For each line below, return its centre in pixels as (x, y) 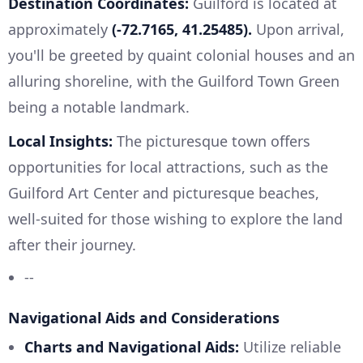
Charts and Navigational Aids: (132, 347)
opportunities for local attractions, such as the (168, 167)
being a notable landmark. (99, 107)
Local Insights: (60, 141)
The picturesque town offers (211, 141)
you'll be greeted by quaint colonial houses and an (181, 56)
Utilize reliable (290, 347)
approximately (60, 30)
